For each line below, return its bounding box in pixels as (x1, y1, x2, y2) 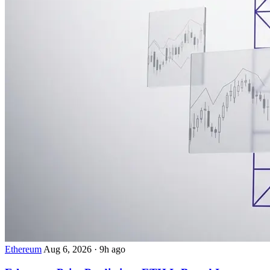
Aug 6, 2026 (43, 243, 94, 254)
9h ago (99, 243, 125, 254)
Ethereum (5, 243, 42, 254)
